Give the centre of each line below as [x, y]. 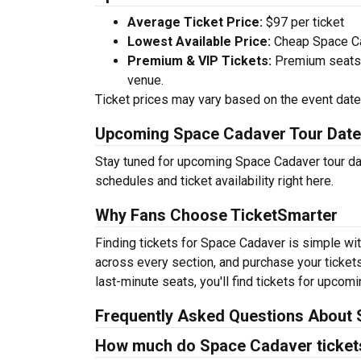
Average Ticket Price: [195, 22]
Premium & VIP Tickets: [199, 61]
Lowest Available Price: [199, 41]
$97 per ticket [303, 22]
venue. [145, 80]
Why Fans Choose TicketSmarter [216, 215]
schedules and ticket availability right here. [214, 181]
